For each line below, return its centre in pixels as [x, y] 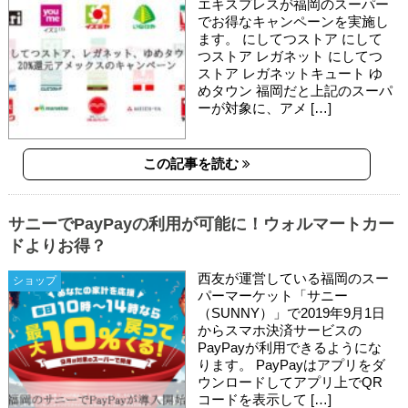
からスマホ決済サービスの [280, 331]
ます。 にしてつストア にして [291, 39]
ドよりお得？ [57, 246]
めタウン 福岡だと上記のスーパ [296, 91]
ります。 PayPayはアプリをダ [292, 365]
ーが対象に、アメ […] [265, 108]
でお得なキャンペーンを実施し [294, 22]
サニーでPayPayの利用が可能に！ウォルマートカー [201, 224]
